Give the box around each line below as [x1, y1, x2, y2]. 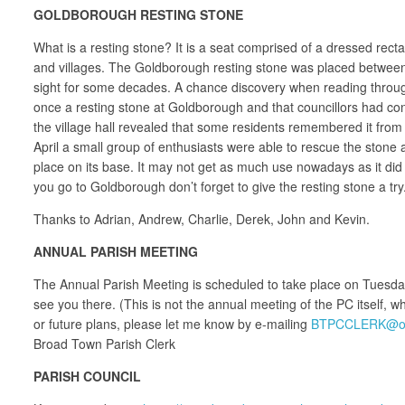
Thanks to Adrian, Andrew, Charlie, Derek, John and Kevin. [33, 209, 370, 228]
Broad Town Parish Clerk [33, 334, 175, 353]
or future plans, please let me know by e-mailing [33, 314, 311, 333]
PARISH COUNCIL [33, 366, 141, 385]
